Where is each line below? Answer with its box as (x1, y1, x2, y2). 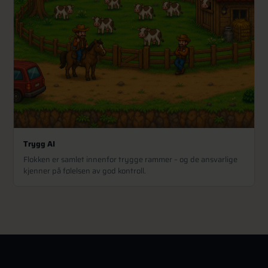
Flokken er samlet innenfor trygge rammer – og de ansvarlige (23, 153, 238, 166)
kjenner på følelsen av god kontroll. (23, 164, 147, 177)
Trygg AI (23, 137, 56, 150)
